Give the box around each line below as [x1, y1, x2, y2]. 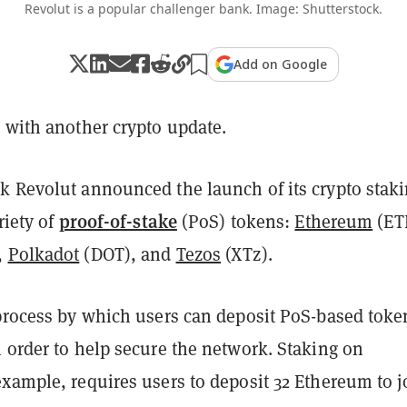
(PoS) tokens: [176, 209, 295, 233]
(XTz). [221, 242, 273, 266]
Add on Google [233, 55, 327, 73]
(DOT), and [79, 242, 176, 266]
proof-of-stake [58, 207, 177, 233]
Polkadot [7, 242, 80, 266]
